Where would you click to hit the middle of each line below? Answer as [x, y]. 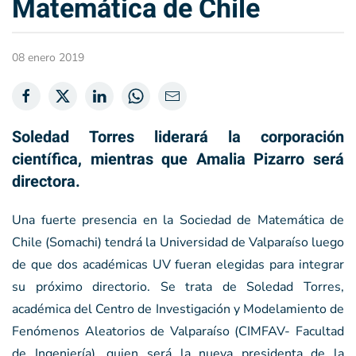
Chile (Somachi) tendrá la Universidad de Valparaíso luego [178, 242]
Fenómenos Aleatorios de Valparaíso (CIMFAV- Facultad [178, 331]
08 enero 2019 [48, 57]
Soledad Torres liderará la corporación [178, 137]
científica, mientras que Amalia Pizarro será [178, 159]
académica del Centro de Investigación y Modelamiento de [178, 309]
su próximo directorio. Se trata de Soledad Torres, [178, 286]
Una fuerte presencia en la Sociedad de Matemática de [178, 220]
